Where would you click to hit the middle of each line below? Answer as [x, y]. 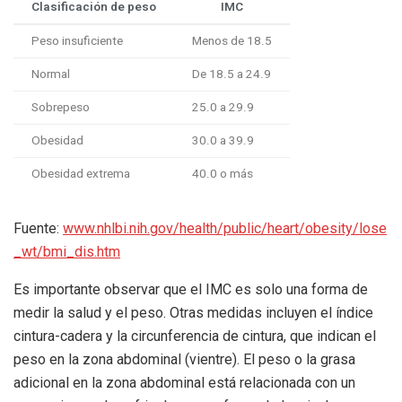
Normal [51, 74]
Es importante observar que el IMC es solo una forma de [191, 289]
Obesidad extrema [81, 174]
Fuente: [38, 228]
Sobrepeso [61, 107]
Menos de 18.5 [232, 41]
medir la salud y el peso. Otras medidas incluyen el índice [193, 312]
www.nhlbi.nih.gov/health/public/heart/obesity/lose [225, 228]
